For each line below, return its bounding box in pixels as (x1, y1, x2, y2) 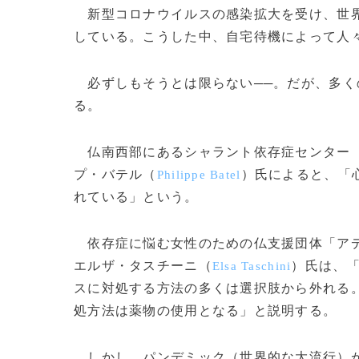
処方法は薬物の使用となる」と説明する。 (74, 304, 337, 317)
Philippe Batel (156, 168, 241, 181)
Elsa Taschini (212, 260, 292, 272)
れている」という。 (74, 190, 199, 204)
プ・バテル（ (74, 167, 157, 181)
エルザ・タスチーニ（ (74, 259, 212, 272)
